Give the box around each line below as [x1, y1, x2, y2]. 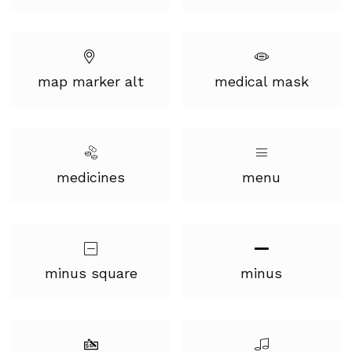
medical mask [214, 73, 309, 90]
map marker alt [38, 73, 144, 90]
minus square [44, 265, 137, 281]
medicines [57, 169, 125, 185]
